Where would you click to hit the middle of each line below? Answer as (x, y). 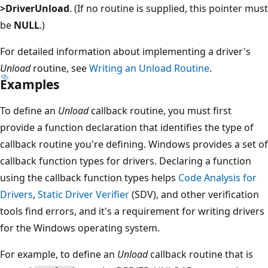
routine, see (60, 68)
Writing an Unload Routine (149, 68)
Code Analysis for (217, 177)
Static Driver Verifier (83, 194)
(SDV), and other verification (194, 194)
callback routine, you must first (160, 110)
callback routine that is (200, 254)
